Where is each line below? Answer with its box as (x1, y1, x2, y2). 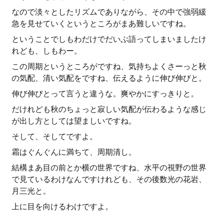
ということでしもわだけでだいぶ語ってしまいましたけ (12, 35, 206, 44)
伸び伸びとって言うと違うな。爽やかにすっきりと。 (12, 89, 199, 98)
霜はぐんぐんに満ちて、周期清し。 (12, 147, 136, 157)
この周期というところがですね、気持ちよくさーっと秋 (12, 62, 206, 71)
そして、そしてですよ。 (12, 132, 97, 141)
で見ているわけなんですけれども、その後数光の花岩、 (12, 175, 206, 184)
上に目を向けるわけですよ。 (12, 202, 113, 211)
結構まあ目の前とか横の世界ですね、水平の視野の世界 (12, 163, 206, 172)
